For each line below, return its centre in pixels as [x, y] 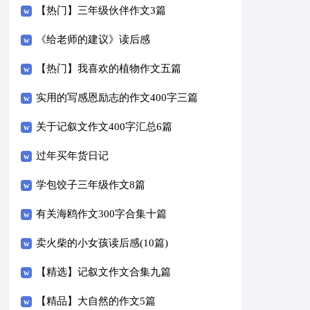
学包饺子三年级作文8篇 [91, 184]
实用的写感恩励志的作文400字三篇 [117, 97]
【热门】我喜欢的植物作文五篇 [109, 68]
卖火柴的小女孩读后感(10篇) [102, 243]
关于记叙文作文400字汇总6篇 [104, 126]
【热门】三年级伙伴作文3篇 [101, 10]
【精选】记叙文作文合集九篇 [104, 272]
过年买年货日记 [73, 155]
